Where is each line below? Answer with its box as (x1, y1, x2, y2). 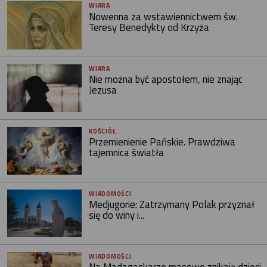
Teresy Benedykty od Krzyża (89, 19, 210, 35)
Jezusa (89, 82, 117, 98)
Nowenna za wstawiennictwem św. (89, 8, 238, 24)
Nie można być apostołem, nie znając (89, 71, 243, 87)
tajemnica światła (89, 144, 164, 160)
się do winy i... (89, 207, 145, 223)
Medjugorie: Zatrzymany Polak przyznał (89, 196, 255, 212)
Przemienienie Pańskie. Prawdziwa (89, 133, 236, 150)
